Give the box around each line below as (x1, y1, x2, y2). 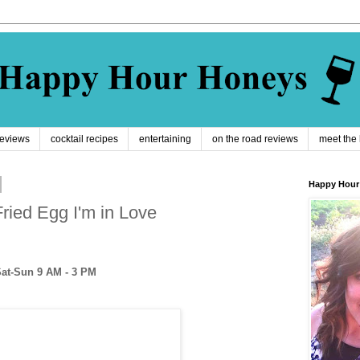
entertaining (139, 133, 191, 145)
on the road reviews (212, 133, 298, 145)
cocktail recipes (51, 133, 118, 145)
